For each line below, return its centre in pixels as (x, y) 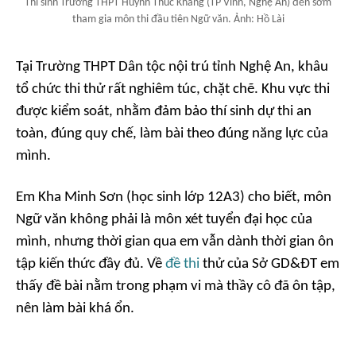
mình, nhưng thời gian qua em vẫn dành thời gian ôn (175, 242)
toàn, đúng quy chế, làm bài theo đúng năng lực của (172, 134)
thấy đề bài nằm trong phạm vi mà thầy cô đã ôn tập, (176, 287)
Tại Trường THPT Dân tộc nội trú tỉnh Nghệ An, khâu (172, 68)
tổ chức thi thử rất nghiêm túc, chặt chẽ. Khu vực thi (173, 90)
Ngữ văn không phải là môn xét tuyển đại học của (164, 220)
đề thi (182, 265)
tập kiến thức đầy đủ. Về (91, 265)
